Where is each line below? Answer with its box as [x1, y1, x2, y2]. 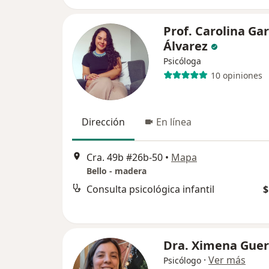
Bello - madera [86, 165, 147, 177]
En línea [156, 115, 192, 128]
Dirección [82, 115, 125, 128]
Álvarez [163, 38, 208, 54]
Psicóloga [163, 55, 201, 67]
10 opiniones [210, 69, 262, 81]
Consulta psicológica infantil [86, 183, 214, 196]
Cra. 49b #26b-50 [86, 151, 163, 165]
